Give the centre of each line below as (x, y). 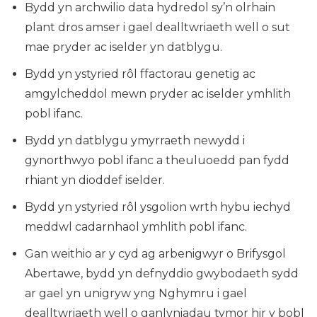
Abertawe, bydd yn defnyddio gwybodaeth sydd (162, 274)
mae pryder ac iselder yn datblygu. (123, 47)
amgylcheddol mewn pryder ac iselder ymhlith (158, 94)
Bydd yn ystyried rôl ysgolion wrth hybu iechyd (158, 207)
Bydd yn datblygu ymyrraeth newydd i (135, 141)
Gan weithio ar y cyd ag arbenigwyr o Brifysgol (155, 254)
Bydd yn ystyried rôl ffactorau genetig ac (140, 74)
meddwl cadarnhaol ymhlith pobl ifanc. (136, 227)
